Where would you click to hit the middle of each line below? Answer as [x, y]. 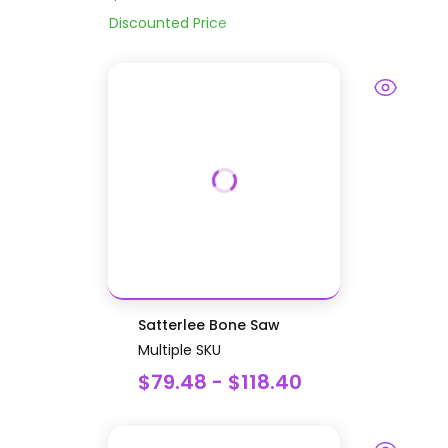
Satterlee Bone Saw [209, 324]
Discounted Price [167, 22]
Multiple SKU [179, 349]
